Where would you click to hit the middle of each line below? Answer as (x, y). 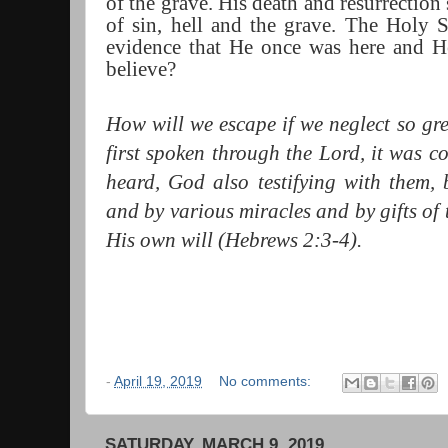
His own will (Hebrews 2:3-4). (234, 240)
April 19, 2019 (158, 381)
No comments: (267, 381)
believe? (141, 69)
